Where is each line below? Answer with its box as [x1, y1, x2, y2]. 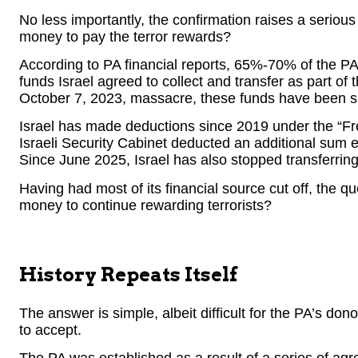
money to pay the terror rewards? [19, 28, 231, 45]
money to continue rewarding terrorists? [19, 197, 272, 213]
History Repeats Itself [19, 262, 237, 286]
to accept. [19, 321, 82, 338]
